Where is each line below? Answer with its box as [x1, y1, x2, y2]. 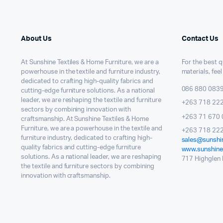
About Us [21, 35, 52, 42]
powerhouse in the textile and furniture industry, [21, 68, 160, 75]
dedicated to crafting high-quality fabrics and [21, 78, 153, 85]
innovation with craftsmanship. [21, 172, 111, 179]
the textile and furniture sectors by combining [21, 163, 154, 170]
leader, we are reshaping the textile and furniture [21, 97, 161, 104]
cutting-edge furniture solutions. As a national [21, 87, 155, 94]
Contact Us [181, 35, 219, 42]
